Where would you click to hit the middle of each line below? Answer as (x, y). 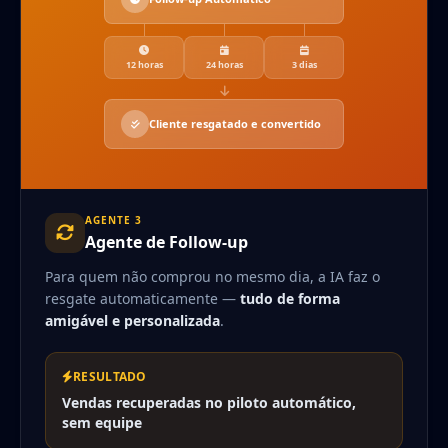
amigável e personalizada (132, 320)
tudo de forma (290, 298)
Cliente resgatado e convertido (235, 123)
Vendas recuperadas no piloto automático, (209, 402)
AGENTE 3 (113, 219)
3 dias (304, 64)
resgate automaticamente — (142, 298)
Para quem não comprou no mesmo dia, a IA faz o (212, 276)
